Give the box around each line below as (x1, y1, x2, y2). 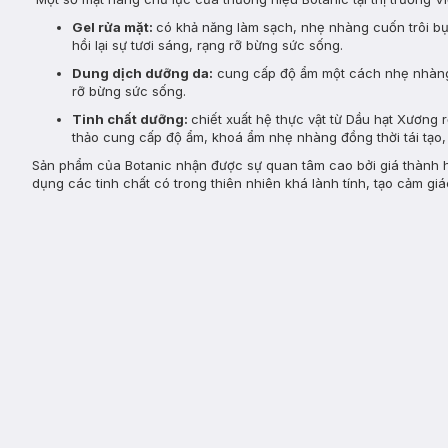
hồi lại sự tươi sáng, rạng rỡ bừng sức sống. (72, 37, 347, 53)
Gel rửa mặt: (72, 19, 156, 35)
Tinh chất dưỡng (72, 111, 184, 127)
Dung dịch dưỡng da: (72, 65, 213, 81)
